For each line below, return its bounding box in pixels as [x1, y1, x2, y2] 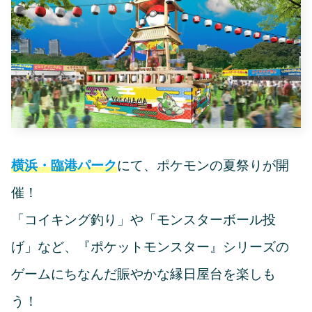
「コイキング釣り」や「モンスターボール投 [11, 212, 276, 228]
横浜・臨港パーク [11, 158, 117, 173]
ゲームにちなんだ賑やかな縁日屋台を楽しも [11, 267, 276, 282]
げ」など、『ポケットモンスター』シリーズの [11, 240, 289, 255]
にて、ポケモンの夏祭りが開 [117, 158, 289, 173]
